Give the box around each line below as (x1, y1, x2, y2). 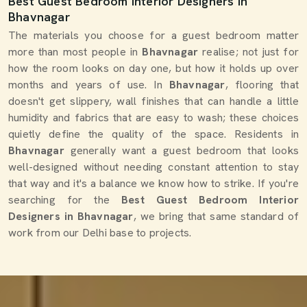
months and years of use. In (8, 77, 162, 92)
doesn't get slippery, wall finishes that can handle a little (8, 94, 299, 108)
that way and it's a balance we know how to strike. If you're (8, 176, 299, 191)
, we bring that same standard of (133, 209, 299, 223)
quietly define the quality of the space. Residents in (8, 127, 299, 141)
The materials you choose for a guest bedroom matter (8, 28, 299, 42)
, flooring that (225, 77, 299, 92)
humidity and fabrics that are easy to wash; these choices (8, 110, 299, 125)
